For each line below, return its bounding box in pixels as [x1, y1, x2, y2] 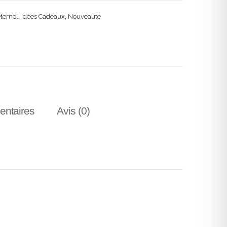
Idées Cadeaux [21, 13, 65, 21]
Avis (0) [57, 105, 90, 118]
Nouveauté [68, 13, 101, 21]
